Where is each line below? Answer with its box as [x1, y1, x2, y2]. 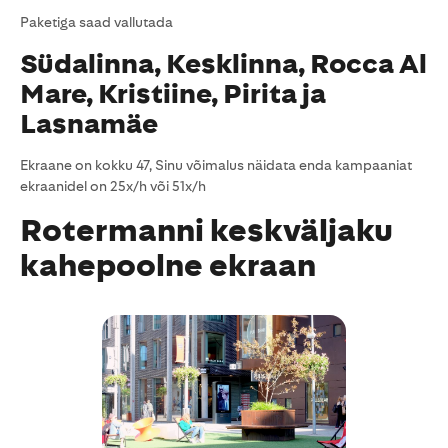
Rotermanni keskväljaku [20, 212, 393, 249]
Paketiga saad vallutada [20, 14, 173, 30]
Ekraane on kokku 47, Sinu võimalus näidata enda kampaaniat [20, 157, 412, 173]
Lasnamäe [20, 107, 158, 140]
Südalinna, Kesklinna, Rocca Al [20, 47, 427, 80]
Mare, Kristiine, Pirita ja [20, 77, 326, 110]
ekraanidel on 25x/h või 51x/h [20, 178, 206, 194]
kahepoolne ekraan [20, 247, 316, 284]
